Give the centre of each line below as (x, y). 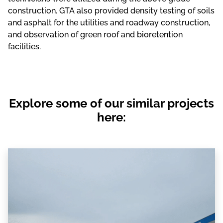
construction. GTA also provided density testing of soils (111, 10)
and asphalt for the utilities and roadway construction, (109, 22)
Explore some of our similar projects (111, 103)
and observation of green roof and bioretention (95, 34)
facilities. (24, 46)
